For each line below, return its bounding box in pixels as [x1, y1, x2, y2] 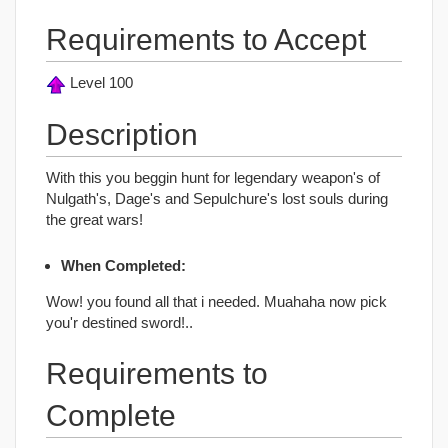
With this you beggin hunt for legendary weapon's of [46, 168, 380, 186]
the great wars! [46, 210, 143, 228]
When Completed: [61, 257, 186, 275]
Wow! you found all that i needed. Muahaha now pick [46, 292, 387, 310]
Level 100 [66, 74, 133, 91]
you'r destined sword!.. [46, 313, 193, 331]
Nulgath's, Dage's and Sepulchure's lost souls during [46, 189, 388, 207]
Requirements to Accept [46, 23, 366, 56]
